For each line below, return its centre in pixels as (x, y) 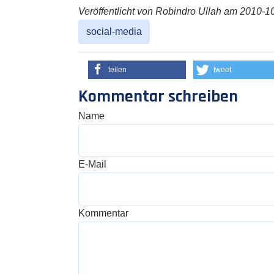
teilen (117, 69)
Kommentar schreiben (158, 96)
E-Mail (92, 165)
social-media (114, 32)
